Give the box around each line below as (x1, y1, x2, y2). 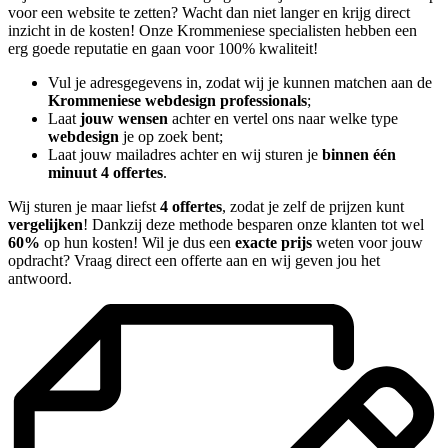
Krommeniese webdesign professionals (48, 92, 307, 110)
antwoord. (8, 270, 72, 288)
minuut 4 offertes (48, 164, 163, 182)
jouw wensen (80, 110, 168, 128)
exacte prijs (235, 234, 312, 252)
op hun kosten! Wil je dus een (40, 234, 235, 252)
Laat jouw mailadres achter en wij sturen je (48, 146, 322, 164)
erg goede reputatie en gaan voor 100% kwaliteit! (8, 40, 318, 58)
